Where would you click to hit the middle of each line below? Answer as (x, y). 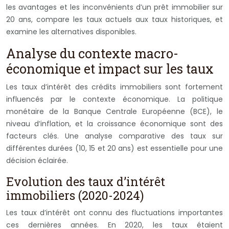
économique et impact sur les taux (110, 68)
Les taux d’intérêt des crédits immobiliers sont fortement (114, 87)
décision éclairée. (37, 160)
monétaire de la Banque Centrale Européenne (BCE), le (114, 111)
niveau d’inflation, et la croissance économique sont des (114, 123)
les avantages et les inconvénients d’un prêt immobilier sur (114, 7)
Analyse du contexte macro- (92, 53)
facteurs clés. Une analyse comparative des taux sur (114, 136)
